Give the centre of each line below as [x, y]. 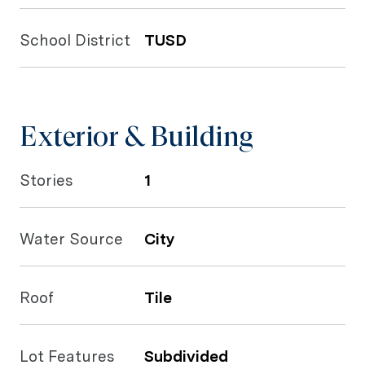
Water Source [71, 239]
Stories [46, 180]
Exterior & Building [137, 136]
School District [75, 40]
